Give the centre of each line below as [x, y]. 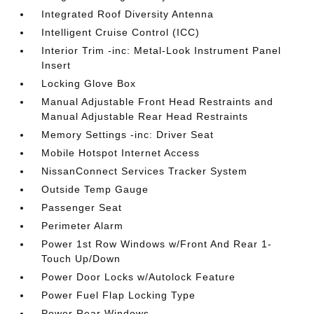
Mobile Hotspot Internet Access [121, 153]
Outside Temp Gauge [95, 189]
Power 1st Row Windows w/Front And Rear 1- [157, 244]
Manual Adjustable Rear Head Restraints [145, 116]
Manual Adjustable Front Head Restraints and [158, 102]
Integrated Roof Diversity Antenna [128, 14]
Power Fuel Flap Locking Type [119, 295]
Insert [56, 65]
